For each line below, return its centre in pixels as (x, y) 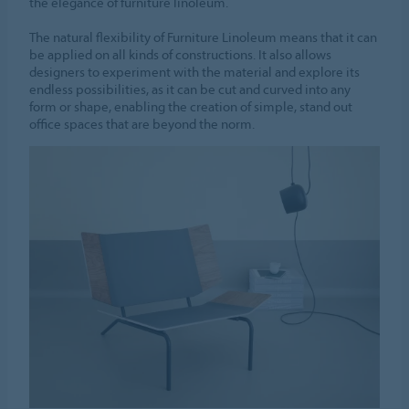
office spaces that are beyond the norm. (142, 123)
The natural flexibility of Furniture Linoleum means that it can (204, 37)
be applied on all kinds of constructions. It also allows (181, 54)
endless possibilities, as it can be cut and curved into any (190, 89)
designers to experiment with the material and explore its (195, 71)
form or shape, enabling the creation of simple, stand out (191, 106)
